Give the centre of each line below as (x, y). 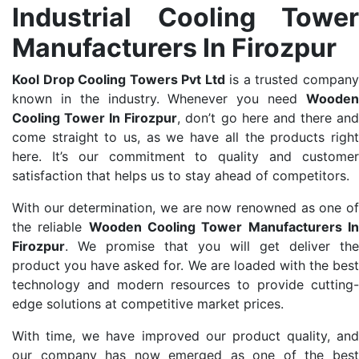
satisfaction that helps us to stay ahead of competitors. (181, 176)
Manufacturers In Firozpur (174, 48)
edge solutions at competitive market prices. (148, 304)
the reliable (50, 227)
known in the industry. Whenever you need (159, 99)
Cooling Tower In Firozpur (95, 118)
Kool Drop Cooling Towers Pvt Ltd (119, 80)
